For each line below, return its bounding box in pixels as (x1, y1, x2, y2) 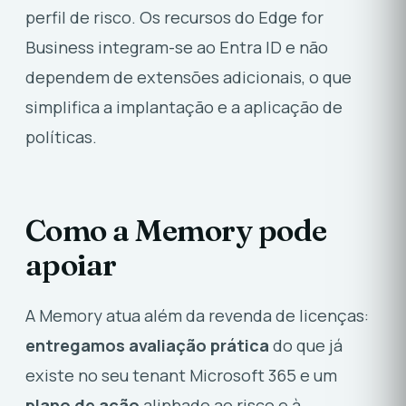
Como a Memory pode (25, 210, 327, 248)
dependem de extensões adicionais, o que (25, 66, 352, 89)
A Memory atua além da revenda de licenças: (25, 304, 369, 326)
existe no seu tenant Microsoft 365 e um (25, 363, 337, 386)
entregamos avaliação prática (25, 333, 269, 356)
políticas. (25, 126, 97, 149)
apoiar (25, 245, 117, 283)
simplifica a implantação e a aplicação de (25, 96, 343, 119)
